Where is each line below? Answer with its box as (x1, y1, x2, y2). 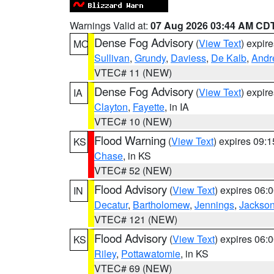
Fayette (133, 100, 165, 114)
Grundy (135, 51, 166, 65)
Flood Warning (94, 132, 166, 148)
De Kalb (211, 51, 246, 65)
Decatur (94, 198, 128, 212)
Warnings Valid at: (70, 18, 150, 32)
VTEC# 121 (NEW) (94, 212, 177, 226)
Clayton (94, 100, 128, 114)
